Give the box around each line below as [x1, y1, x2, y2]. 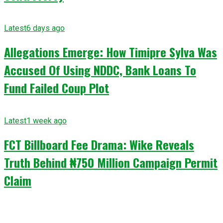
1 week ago [26, 116, 67, 126]
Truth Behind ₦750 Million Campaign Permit [4, 153, 218, 171]
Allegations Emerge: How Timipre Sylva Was [4, 43, 217, 61]
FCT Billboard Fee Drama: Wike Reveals [4, 135, 194, 153]
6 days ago [26, 23, 65, 33]
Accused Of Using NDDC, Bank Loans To [4, 61, 196, 79]
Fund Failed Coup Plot [4, 79, 109, 97]
